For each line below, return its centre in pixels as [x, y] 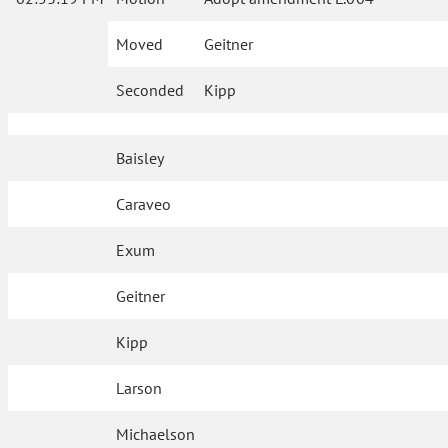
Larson [139, 388]
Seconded [150, 90]
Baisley [140, 158]
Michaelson [156, 434]
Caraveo [144, 204]
